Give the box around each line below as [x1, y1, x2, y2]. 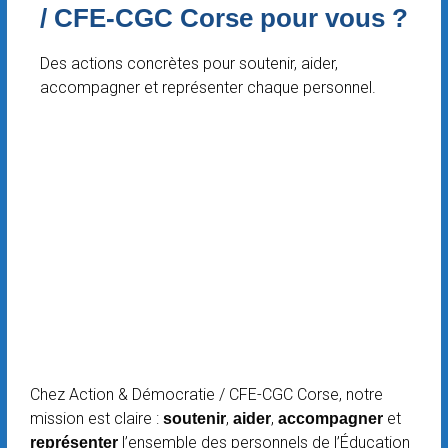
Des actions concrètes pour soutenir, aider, [39, 54, 338, 74]
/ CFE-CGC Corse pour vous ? [39, 3, 408, 34]
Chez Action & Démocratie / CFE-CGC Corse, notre [29, 385, 383, 405]
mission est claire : [29, 409, 163, 429]
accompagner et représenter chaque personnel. [39, 78, 376, 98]
